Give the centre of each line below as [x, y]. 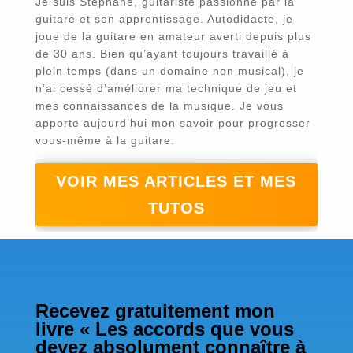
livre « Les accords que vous [164, 329]
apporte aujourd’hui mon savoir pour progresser [173, 123]
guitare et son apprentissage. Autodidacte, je [164, 19]
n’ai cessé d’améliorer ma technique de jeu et [166, 88]
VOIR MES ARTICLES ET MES [176, 181]
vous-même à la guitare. [105, 140]
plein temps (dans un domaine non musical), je [169, 71]
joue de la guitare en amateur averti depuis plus [173, 36]
